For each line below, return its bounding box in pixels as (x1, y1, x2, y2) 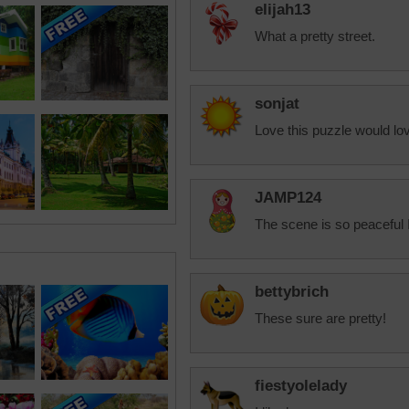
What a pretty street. (255, 28, 375, 44)
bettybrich (255, 283, 329, 300)
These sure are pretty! (255, 310, 386, 326)
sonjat (255, 95, 299, 112)
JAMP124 (255, 189, 321, 206)
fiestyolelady (255, 377, 347, 394)
